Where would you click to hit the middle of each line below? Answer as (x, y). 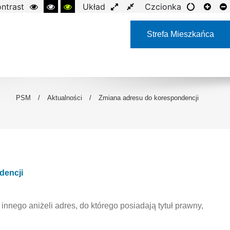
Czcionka (163, 7)
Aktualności (64, 98)
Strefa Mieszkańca (180, 34)
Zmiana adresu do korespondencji (148, 98)
